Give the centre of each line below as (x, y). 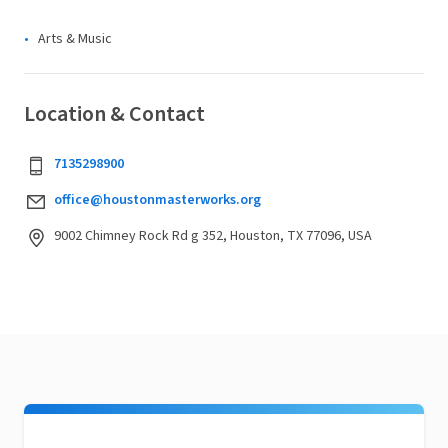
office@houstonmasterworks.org (157, 200)
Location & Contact (114, 114)
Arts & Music (75, 39)
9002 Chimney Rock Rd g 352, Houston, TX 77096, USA (213, 236)
